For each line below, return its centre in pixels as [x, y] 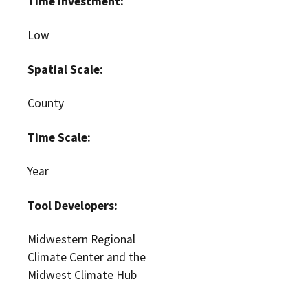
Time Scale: [59, 137]
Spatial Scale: [65, 69]
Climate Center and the [87, 257]
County [46, 103]
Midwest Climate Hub [82, 275]
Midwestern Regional [81, 239]
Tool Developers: [73, 205]
